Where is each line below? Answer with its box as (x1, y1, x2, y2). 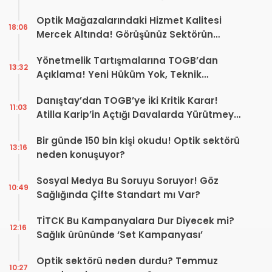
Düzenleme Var (36, 81, 110, 95)
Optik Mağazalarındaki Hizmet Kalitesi (36, 13, 222, 27)
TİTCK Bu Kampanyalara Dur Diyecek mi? (36, 214, 234, 227)
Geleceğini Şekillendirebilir (36, 41, 163, 55)
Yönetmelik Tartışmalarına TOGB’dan (36, 53, 218, 67)
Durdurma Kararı (36, 121, 117, 135)
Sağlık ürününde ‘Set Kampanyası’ (36, 228, 203, 241)
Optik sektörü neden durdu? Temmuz (36, 254, 218, 267)
